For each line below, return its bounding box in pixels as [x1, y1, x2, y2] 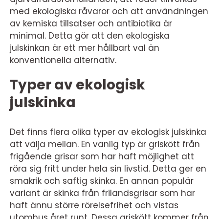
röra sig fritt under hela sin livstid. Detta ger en [10, 163, 206, 175]
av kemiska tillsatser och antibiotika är [10, 18, 172, 29]
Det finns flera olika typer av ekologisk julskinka [10, 126, 206, 138]
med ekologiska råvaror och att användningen [10, 5, 208, 17]
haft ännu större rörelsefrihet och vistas [10, 199, 178, 211]
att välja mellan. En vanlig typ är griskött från [10, 138, 200, 150]
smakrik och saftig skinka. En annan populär [10, 175, 194, 187]
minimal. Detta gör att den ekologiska [10, 30, 170, 42]
